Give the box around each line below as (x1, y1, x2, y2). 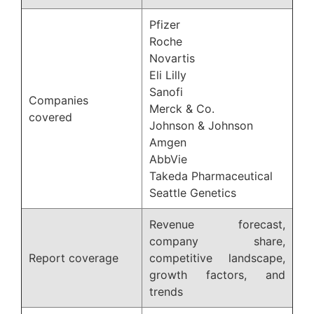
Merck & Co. (149, 101, 214, 116)
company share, (149, 233, 285, 248)
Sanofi (149, 84, 183, 99)
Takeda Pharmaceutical (149, 168, 273, 183)
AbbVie (149, 151, 187, 166)
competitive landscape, (149, 250, 285, 265)
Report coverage (29, 250, 118, 265)
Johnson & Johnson (149, 118, 253, 132)
